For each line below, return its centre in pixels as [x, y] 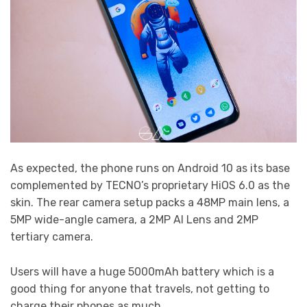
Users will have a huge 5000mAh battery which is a [142, 271]
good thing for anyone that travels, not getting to [140, 288]
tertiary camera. [52, 237]
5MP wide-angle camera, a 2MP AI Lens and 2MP [134, 220]
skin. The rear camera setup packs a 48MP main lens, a [150, 203]
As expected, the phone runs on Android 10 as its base [150, 169]
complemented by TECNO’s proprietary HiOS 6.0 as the [150, 186]
